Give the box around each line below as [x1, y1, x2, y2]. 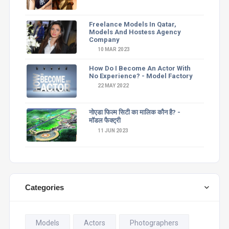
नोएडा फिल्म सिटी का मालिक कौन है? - [88, 108, 180, 116]
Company [88, 36, 120, 43]
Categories [25, 183, 64, 192]
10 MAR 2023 [96, 47, 130, 52]
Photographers [129, 219, 178, 227]
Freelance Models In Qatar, [88, 20, 176, 28]
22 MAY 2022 [96, 83, 129, 88]
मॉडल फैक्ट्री [88, 117, 121, 124]
